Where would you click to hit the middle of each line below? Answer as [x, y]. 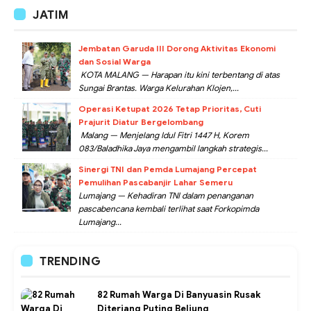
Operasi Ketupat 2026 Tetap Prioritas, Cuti [170, 109]
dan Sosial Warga [115, 62]
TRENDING [70, 262]
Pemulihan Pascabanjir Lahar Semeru [155, 183]
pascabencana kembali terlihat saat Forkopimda [169, 209]
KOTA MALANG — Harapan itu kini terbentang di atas [179, 75]
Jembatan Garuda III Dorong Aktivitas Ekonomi [177, 49]
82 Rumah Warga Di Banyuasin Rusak [179, 295]
